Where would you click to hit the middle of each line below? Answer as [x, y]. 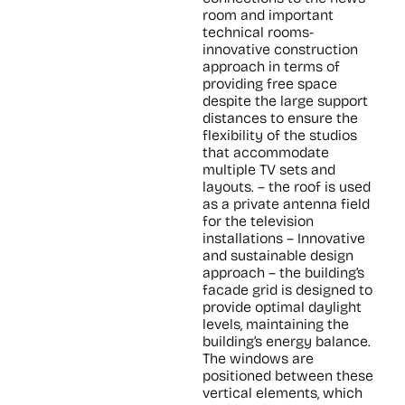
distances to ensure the [280, 118]
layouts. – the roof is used [287, 187]
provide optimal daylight [282, 307]
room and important [268, 15]
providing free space [270, 84]
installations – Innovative [284, 239]
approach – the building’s [283, 273]
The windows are [258, 359]
